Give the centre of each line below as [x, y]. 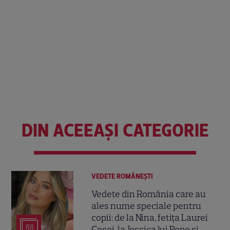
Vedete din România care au [149, 194]
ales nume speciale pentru [147, 206]
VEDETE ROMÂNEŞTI [122, 177]
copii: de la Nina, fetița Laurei [150, 218]
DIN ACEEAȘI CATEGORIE [115, 131]
